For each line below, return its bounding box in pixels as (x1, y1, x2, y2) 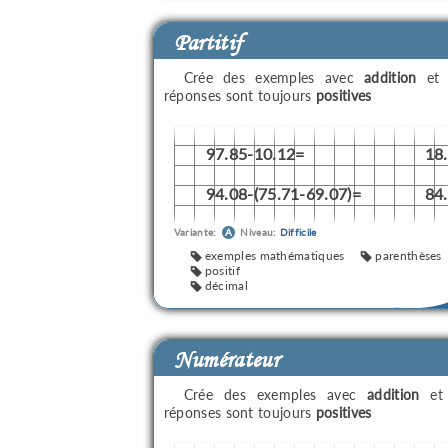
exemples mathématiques (204, 248, 345, 263)
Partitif (173, 28, 243, 56)
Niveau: (237, 226, 280, 238)
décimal (204, 278, 248, 293)
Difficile (279, 226, 317, 238)
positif (204, 263, 240, 278)
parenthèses (375, 248, 442, 263)
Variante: (173, 226, 220, 238)
